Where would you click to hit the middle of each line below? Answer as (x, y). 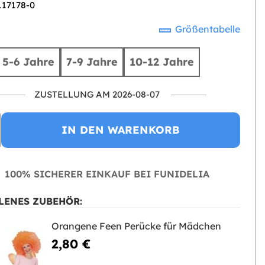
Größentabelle (206, 29)
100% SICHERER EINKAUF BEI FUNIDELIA (105, 174)
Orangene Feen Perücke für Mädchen (136, 226)
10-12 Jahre (162, 62)
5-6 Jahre (29, 62)
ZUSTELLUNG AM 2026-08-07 (97, 94)
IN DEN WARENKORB (120, 130)
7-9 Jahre (92, 62)
